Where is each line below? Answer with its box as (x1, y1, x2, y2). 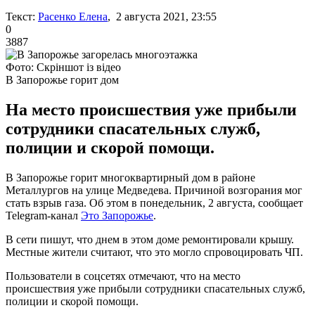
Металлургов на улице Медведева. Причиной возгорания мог (6, 184, 302, 196)
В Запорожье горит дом (6, 73, 119, 86)
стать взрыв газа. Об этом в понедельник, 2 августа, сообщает (6, 196, 303, 209)
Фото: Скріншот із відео (6, 60, 121, 73)
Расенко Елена (38, 10, 108, 22)
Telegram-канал (6, 209, 81, 221)
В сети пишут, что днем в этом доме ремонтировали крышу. (6, 233, 294, 245)
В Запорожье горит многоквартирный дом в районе (6, 171, 255, 184)
